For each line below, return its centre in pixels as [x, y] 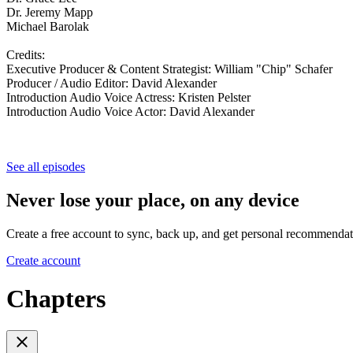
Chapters [56, 298]
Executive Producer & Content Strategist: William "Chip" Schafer [169, 69]
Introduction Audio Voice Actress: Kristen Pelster [128, 97]
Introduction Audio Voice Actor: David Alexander [130, 111]
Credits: [27, 54]
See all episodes [46, 166]
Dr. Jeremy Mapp [50, 12]
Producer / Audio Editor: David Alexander [111, 83]
